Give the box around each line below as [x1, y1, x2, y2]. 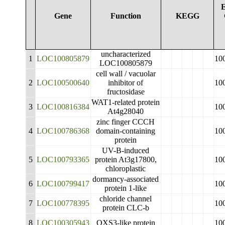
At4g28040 [107, 107, 144, 116]
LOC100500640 [36, 78, 89, 87]
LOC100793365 [36, 155, 89, 164]
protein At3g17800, [94, 155, 157, 164]
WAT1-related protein [91, 98, 160, 106]
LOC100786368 [36, 127, 89, 135]
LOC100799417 [36, 179, 89, 188]
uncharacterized [100, 50, 151, 58]
